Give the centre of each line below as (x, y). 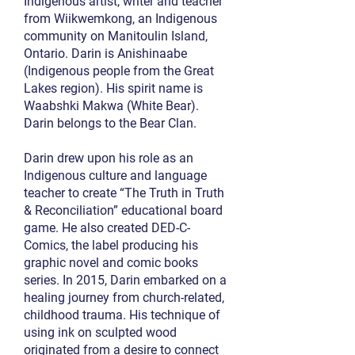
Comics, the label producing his (111, 245)
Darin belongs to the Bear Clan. (110, 123)
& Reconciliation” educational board (123, 210)
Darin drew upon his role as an (109, 158)
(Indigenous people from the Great (119, 71)
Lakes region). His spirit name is (113, 88)
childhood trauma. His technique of (122, 315)
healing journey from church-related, (124, 298)
